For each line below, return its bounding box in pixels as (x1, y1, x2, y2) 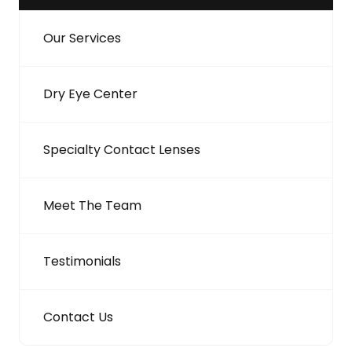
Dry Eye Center (43, 84, 137, 103)
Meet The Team (43, 196, 141, 214)
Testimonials (43, 251, 121, 270)
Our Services (43, 28, 121, 47)
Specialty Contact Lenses (43, 140, 200, 159)
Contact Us (43, 307, 113, 326)
